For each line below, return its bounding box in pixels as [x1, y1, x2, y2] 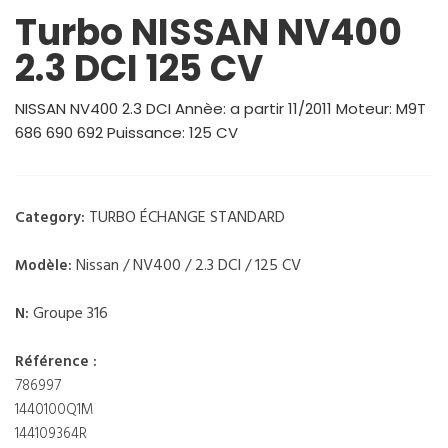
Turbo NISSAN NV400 [15, 6, 402, 58]
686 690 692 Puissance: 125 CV [15, 121, 238, 143]
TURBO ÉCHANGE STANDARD [89, 204, 285, 231]
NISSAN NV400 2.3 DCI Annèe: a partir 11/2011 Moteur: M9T [15, 97, 426, 119]
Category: [15, 205, 89, 230]
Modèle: [15, 253, 76, 278]
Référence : [15, 349, 97, 374]
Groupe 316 [33, 300, 108, 327]
